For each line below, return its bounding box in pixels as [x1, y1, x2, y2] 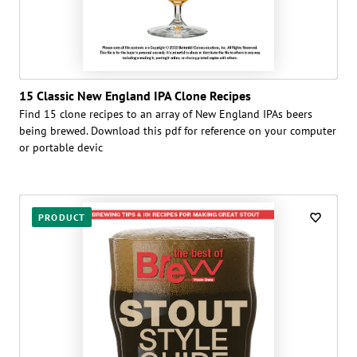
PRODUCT [38, 210, 86, 223]
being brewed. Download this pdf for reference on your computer [19, 123, 336, 138]
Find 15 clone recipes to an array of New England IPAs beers [19, 106, 312, 121]
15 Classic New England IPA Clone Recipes [19, 87, 251, 104]
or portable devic [19, 139, 103, 155]
